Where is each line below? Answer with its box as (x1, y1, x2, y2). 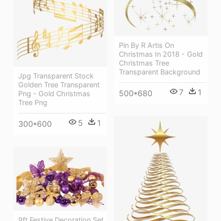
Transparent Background (119, 68, 200, 76)
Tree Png (18, 98, 47, 107)
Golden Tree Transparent (18, 80, 100, 89)
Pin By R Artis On (119, 41, 174, 50)
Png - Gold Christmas (18, 89, 90, 98)
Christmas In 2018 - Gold (119, 50, 203, 59)
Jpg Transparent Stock (18, 72, 94, 80)
